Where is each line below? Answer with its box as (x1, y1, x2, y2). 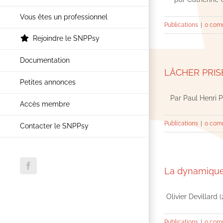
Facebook (27, 165, 59, 173)
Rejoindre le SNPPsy (33, 34, 100, 42)
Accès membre (20, 100, 70, 109)
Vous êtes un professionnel (20, 13, 108, 21)
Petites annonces (20, 78, 76, 87)
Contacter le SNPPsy (20, 122, 89, 130)
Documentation (20, 56, 70, 65)
